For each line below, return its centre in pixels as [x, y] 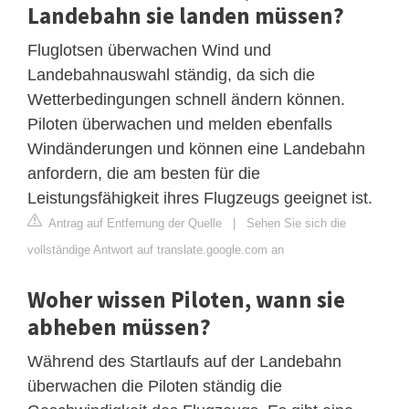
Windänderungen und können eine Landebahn [196, 149]
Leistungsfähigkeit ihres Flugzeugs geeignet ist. [200, 199]
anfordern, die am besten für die [144, 174]
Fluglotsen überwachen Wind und [149, 51]
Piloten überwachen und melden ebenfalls [180, 125]
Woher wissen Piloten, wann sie [186, 300]
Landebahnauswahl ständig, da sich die [171, 75]
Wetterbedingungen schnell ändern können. [186, 100]
